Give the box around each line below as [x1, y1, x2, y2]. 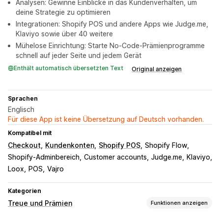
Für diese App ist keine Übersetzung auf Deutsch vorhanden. [8, 115, 204, 124]
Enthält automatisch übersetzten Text [14, 64, 123, 72]
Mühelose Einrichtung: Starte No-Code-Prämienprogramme [16, 41, 205, 50]
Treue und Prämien [8, 199, 72, 208]
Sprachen [8, 95, 38, 103]
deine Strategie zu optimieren [16, 8, 110, 17]
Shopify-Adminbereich [8, 153, 80, 162]
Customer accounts [84, 153, 147, 162]
